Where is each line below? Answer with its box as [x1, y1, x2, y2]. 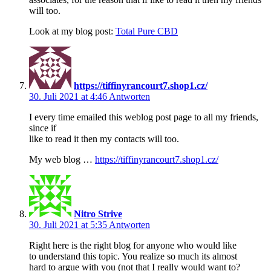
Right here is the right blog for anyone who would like [29, 240, 237, 251]
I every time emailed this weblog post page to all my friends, [29, 112, 258, 123]
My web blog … [29, 154, 95, 165]
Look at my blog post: [29, 26, 116, 37]
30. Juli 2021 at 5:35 [29, 220, 109, 230]
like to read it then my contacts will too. [29, 134, 179, 145]
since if [29, 123, 56, 134]
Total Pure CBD [116, 26, 178, 37]
